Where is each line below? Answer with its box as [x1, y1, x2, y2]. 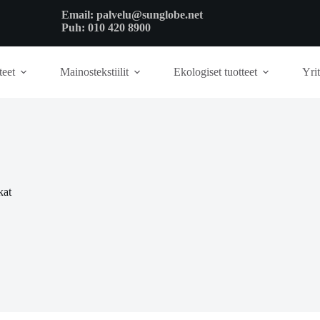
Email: [61, 8, 96, 21]
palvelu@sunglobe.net [96, 8, 206, 21]
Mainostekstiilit [60, 66, 129, 78]
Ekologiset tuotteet [174, 66, 257, 78]
